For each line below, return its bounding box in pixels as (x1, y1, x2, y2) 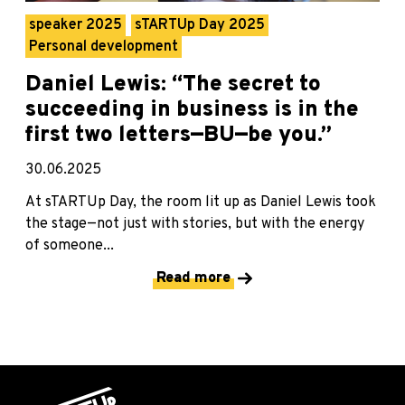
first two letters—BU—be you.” (25, 122, 332, 150)
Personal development (29, 38, 178, 57)
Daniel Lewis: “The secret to (25, 71, 321, 99)
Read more (156, 269, 231, 288)
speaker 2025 (29, 16, 122, 35)
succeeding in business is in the (25, 97, 359, 125)
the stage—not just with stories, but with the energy (25, 215, 364, 234)
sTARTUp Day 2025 (135, 16, 265, 35)
